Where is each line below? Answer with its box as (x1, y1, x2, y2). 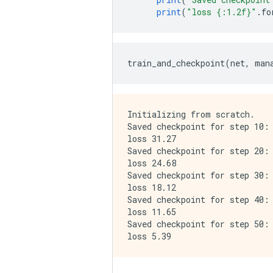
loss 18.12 (127, 182, 176, 193)
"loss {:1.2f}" (186, 6, 257, 18)
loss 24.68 (127, 157, 176, 169)
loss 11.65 (127, 206, 176, 218)
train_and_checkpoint (127, 57, 225, 69)
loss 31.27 (127, 133, 176, 144)
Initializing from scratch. (127, 108, 255, 120)
